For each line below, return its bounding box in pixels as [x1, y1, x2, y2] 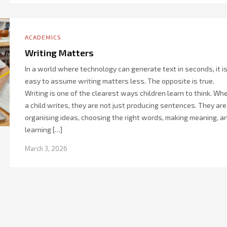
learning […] [25, 125, 62, 134]
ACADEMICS [25, 33, 61, 41]
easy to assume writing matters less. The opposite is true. [25, 77, 214, 85]
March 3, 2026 [25, 144, 67, 153]
